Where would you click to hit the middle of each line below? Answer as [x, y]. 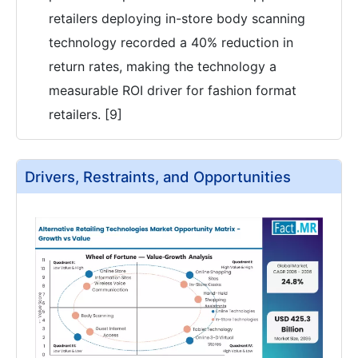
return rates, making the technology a [163, 67]
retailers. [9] [86, 115]
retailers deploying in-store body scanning [177, 19]
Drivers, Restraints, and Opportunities [158, 177]
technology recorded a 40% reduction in [171, 43]
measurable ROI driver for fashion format [173, 91]
